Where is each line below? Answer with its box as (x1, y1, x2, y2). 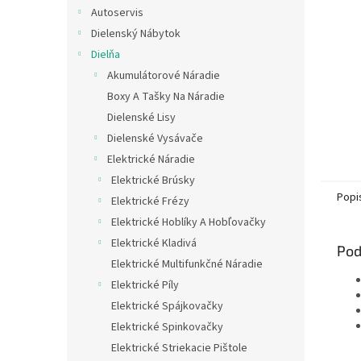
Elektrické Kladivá (111, 235, 197, 251)
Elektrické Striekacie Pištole (111, 340, 247, 356)
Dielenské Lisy (107, 110, 176, 126)
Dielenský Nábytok (91, 26, 180, 42)
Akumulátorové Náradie (107, 68, 220, 84)
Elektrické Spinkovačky (111, 319, 223, 335)
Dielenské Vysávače (107, 131, 203, 147)
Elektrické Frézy (111, 193, 189, 210)
